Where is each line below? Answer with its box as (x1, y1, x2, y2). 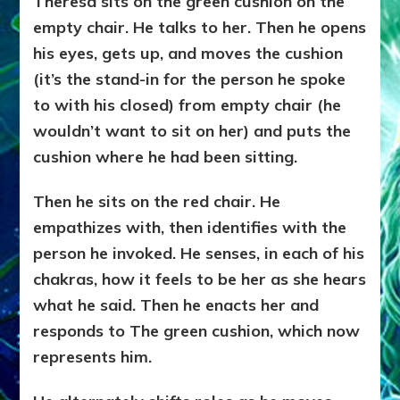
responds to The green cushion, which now (33, 321, 361, 342)
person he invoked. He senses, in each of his (33, 243, 365, 264)
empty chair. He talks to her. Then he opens (33, 17, 367, 38)
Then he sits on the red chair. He (33, 191, 281, 212)
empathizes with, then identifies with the (33, 217, 347, 238)
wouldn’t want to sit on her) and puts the (33, 121, 352, 142)
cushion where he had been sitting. (33, 146, 298, 168)
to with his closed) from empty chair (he (33, 95, 342, 116)
